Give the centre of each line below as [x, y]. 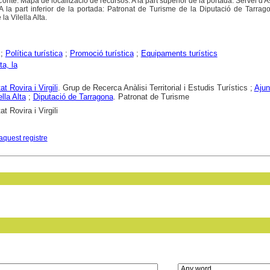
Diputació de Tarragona [73, 96]
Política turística [34, 53]
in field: [189, 255]
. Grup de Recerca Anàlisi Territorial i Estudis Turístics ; [156, 87]
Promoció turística [102, 53]
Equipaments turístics [179, 53]
